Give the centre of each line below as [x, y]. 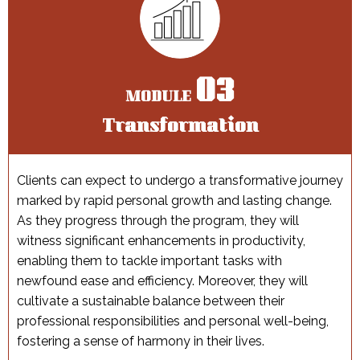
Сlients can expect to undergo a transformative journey [180, 181]
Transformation [180, 128]
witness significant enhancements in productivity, [161, 241]
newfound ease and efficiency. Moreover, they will [162, 281]
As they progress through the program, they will [158, 221]
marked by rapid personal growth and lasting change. [174, 201]
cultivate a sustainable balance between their [151, 301]
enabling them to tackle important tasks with [149, 261]
